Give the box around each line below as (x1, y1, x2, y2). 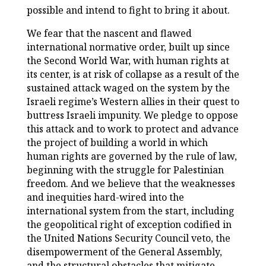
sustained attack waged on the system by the (26, 81, 230, 95)
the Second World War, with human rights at (26, 54, 229, 68)
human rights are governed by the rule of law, (26, 150, 237, 163)
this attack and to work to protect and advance (26, 122, 239, 136)
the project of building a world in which (26, 136, 208, 150)
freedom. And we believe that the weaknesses (26, 177, 235, 191)
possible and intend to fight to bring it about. (26, 4, 230, 17)
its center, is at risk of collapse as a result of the (26, 68, 239, 81)
